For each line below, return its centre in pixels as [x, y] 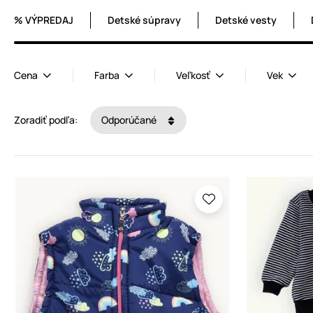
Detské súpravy [144, 20]
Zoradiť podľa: [46, 120]
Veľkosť [193, 75]
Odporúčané [130, 120]
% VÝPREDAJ [44, 20]
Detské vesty [246, 20]
